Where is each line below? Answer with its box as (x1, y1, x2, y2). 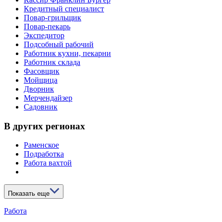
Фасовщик (24, 66, 59, 75)
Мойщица (24, 75, 57, 84)
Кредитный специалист (24, 4, 104, 13)
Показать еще (8, 190, 50, 198)
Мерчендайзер (24, 93, 72, 102)
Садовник (24, 102, 57, 111)
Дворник (24, 84, 54, 93)
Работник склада (24, 57, 80, 66)
